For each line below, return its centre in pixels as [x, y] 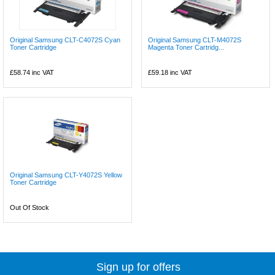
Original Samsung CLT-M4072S [195, 40]
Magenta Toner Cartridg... [186, 47]
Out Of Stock [29, 207]
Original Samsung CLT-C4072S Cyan [65, 40]
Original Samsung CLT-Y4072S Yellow [66, 175]
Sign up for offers [139, 267]
